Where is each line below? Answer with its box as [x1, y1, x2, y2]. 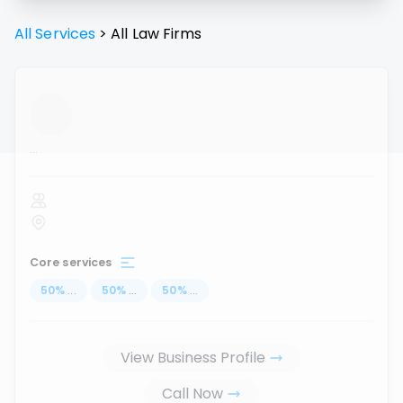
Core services [30, 255, 112, 270]
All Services [14, 23, 96, 44]
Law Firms [131, 23, 202, 44]
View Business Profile [120, 347, 265, 368]
